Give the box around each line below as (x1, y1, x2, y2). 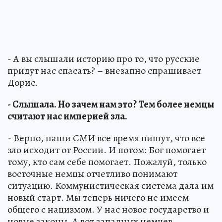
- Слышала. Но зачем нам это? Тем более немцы (7, 98, 214, 111)
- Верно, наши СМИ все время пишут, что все (7, 131, 205, 145)
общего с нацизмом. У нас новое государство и (7, 203, 209, 217)
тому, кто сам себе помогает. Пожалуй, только (7, 155, 207, 169)
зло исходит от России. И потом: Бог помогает (7, 143, 206, 157)
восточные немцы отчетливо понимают (7, 167, 177, 181)
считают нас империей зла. (7, 110, 127, 123)
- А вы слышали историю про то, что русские (7, 52, 200, 66)
